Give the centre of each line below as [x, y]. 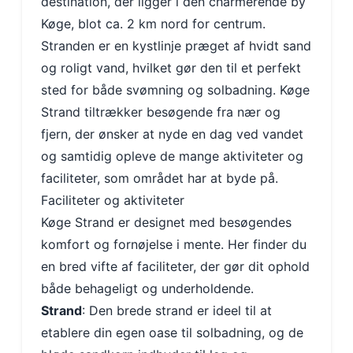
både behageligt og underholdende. [147, 288]
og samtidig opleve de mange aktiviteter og [172, 156]
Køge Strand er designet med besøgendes [166, 222]
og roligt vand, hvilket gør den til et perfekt [171, 68]
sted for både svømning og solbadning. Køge [175, 90]
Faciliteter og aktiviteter [113, 200]
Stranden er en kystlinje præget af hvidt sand [176, 46]
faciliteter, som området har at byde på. [160, 178]
